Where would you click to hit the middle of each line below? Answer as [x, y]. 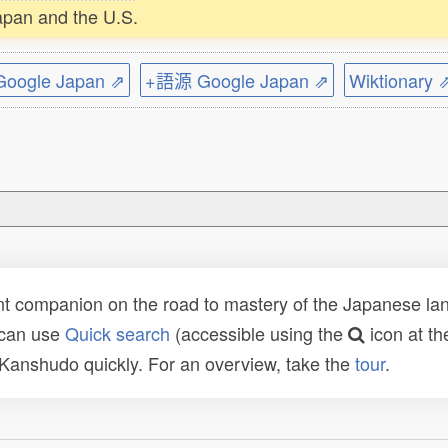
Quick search [117, 333]
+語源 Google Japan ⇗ [237, 80]
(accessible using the [259, 333]
